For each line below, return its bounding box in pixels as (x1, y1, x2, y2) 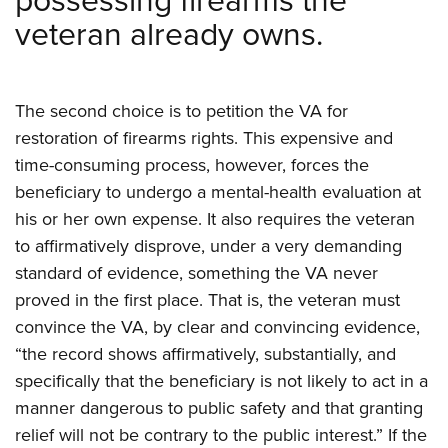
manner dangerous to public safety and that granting (15, 395, 423, 422)
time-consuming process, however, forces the (15, 152, 369, 179)
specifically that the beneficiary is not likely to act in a (15, 368, 428, 395)
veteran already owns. (15, 10, 323, 59)
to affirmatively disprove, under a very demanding (15, 233, 402, 260)
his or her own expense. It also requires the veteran (15, 206, 415, 233)
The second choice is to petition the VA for (15, 98, 348, 125)
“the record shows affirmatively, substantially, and (15, 341, 396, 368)
